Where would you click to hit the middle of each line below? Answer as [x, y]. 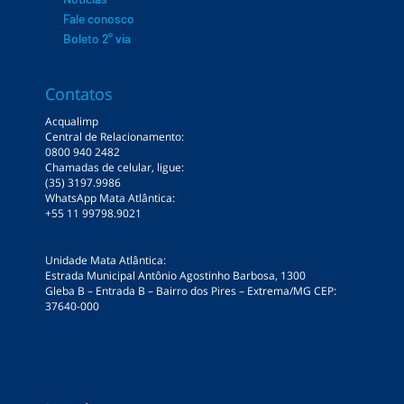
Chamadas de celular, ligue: [115, 168]
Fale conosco [99, 18]
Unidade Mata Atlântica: [106, 261]
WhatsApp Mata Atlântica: [110, 198]
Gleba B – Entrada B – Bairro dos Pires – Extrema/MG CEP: [191, 291]
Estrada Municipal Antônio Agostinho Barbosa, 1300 [175, 276]
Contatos [79, 94]
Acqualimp [72, 122]
